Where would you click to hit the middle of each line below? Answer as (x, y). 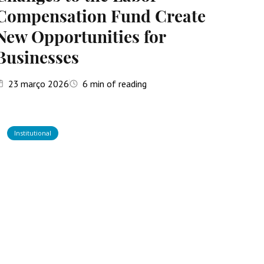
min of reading (118, 84)
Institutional (33, 133)
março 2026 (45, 84)
